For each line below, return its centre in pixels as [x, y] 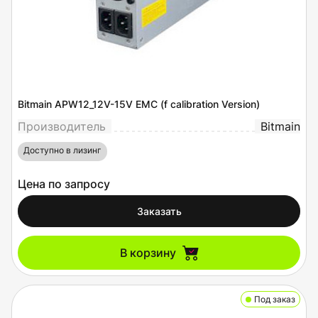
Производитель [62, 126]
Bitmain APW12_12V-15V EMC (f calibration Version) [139, 104]
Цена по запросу [64, 184]
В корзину [148, 253]
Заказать [159, 211]
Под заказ [275, 299]
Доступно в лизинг [62, 150]
